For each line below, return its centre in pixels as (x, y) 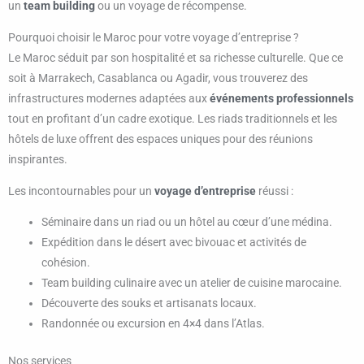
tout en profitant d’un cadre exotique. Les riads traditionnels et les (173, 118)
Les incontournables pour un (81, 191)
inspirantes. (38, 159)
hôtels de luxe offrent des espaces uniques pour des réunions (160, 139)
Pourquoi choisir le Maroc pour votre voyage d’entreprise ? (154, 37)
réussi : (275, 191)
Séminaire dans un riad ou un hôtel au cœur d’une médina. (187, 222)
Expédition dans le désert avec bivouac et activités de (174, 243)
